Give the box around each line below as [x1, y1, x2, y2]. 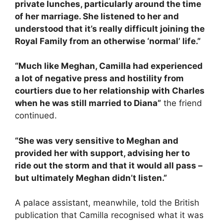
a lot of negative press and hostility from [15, 73, 184, 84]
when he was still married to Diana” [15, 98, 161, 109]
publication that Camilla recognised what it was [15, 210, 204, 221]
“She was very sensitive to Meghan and [15, 135, 178, 146]
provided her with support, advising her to [15, 148, 190, 158]
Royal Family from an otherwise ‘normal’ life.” [15, 36, 201, 46]
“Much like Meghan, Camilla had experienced [15, 61, 203, 71]
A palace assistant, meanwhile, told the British [15, 198, 199, 208]
